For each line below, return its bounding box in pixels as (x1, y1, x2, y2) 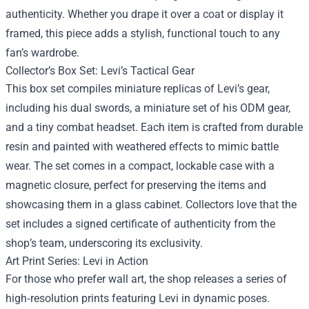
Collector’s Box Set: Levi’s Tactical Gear (6, 64, 195, 78)
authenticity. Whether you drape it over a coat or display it (6, 8, 283, 21)
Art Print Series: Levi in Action (6, 255, 148, 268)
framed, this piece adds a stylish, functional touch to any (6, 27, 280, 41)
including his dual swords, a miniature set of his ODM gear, (6, 101, 290, 115)
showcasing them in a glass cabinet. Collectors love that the (6, 198, 297, 212)
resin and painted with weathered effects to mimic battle (6, 140, 279, 154)
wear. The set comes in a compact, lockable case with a (6, 159, 275, 173)
